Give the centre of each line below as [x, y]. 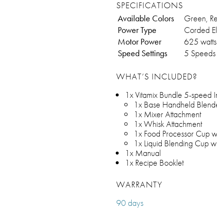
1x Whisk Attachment [168, 124]
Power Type [137, 30]
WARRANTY [139, 184]
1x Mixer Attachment [167, 114]
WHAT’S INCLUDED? [157, 76]
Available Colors [146, 18]
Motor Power [139, 41]
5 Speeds [200, 53]
